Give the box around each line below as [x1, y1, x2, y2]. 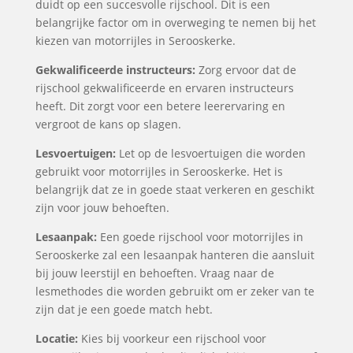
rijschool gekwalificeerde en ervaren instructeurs [35, 80, 294, 95]
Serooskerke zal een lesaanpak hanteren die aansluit [35, 247, 314, 262]
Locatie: [35, 331, 78, 346]
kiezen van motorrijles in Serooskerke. [35, 33, 236, 48]
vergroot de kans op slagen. [35, 117, 181, 132]
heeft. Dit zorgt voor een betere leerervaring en [35, 98, 285, 113]
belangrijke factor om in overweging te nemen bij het [35, 15, 316, 30]
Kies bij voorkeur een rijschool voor [77, 331, 266, 346]
